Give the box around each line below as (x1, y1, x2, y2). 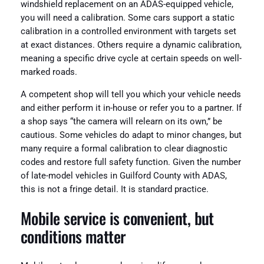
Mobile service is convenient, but (20, 206, 214, 230)
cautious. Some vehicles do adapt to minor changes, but (20, 130, 242, 140)
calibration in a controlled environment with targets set (20, 27, 236, 37)
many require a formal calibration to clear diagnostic (20, 143, 227, 154)
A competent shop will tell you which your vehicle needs (20, 89, 241, 100)
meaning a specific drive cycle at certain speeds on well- (20, 54, 242, 64)
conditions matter (20, 225, 126, 249)
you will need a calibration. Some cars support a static (20, 13, 235, 24)
